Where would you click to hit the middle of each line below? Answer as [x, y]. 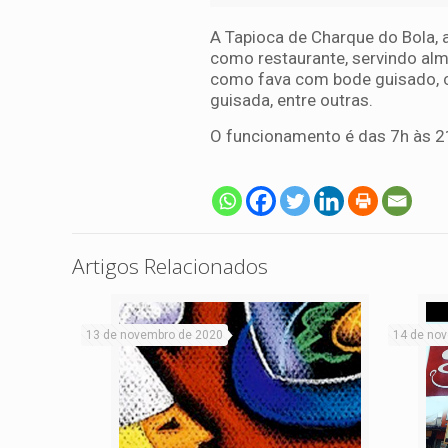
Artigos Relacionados [170, 266]
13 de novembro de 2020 [155, 335]
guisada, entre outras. [293, 100]
